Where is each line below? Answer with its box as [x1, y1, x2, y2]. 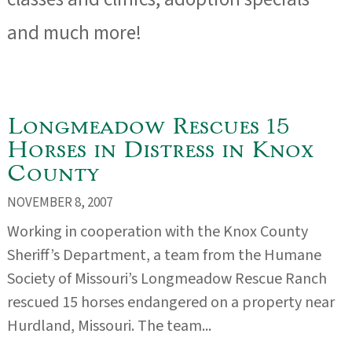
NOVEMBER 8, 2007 [6, 192, 112, 212]
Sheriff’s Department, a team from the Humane [6, 244, 321, 266]
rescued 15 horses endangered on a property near [6, 291, 335, 313]
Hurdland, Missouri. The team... [6, 315, 211, 337]
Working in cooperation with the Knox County [6, 221, 308, 243]
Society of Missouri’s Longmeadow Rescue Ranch [6, 268, 327, 290]
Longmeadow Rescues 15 [6, 111, 290, 138]
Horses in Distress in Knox [6, 134, 313, 162]
